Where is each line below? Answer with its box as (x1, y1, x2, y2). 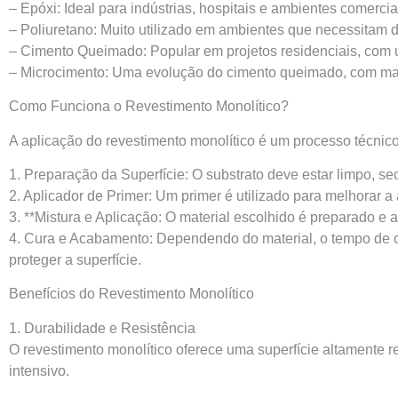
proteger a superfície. (9, 251, 141, 267)
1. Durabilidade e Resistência (9, 320, 195, 336)
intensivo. (9, 362, 69, 378)
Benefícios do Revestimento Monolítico (9, 286, 254, 302)
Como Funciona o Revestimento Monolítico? (9, 99, 289, 115)
